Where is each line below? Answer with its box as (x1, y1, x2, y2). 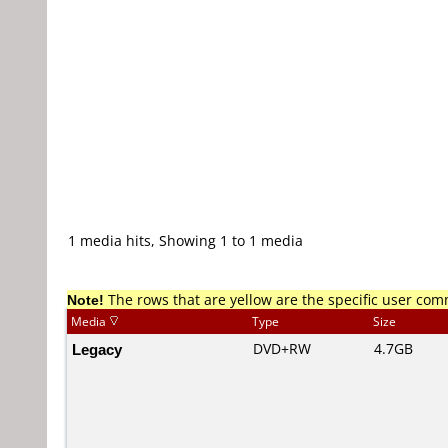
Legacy (72, 339, 122, 359)
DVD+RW (253, 339, 311, 358)
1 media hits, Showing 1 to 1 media (68, 231, 303, 250)
